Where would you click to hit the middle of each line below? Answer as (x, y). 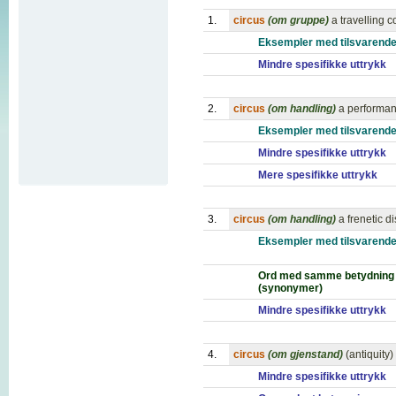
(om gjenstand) (305, 354)
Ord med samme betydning (326, 276)
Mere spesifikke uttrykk (318, 175)
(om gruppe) (298, 20)
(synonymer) (290, 288)
